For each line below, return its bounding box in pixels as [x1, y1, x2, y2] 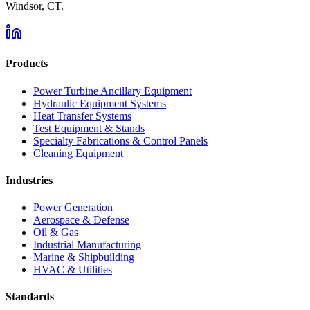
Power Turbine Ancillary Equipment [33, 84, 192, 97]
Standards [6, 291, 54, 303]
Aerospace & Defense [33, 214, 129, 226]
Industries [6, 174, 53, 186]
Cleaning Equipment [33, 147, 123, 159]
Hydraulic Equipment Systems [33, 97, 166, 109]
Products [6, 57, 48, 70]
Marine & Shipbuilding [33, 251, 134, 264]
